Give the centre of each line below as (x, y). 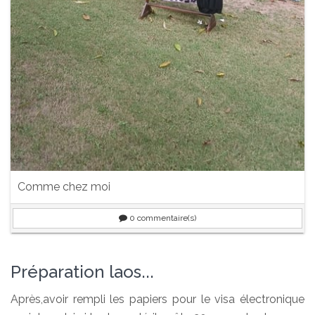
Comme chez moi (64, 186)
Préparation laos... (82, 271)
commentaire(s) (166, 218)
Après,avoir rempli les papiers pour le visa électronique (157, 299)
